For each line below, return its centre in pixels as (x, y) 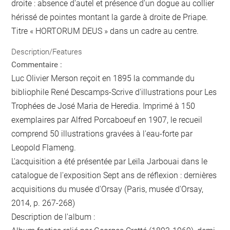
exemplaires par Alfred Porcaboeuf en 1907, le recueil (107, 120)
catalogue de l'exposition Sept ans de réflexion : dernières (114, 175)
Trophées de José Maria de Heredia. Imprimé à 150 (103, 106)
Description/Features (47, 52)
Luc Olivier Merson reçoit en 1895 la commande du (103, 78)
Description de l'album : (53, 217)
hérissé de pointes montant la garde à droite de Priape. (110, 17)
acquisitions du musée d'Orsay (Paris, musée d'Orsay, (108, 189)
